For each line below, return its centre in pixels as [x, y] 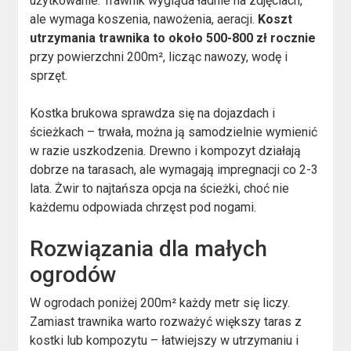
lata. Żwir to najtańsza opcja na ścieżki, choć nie [160, 189]
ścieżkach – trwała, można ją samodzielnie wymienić [174, 132]
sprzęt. [49, 76]
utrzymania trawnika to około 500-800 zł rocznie [173, 38]
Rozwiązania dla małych [149, 249]
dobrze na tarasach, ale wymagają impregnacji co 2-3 [174, 170]
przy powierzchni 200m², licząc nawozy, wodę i [159, 57]
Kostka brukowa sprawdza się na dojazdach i [153, 114]
